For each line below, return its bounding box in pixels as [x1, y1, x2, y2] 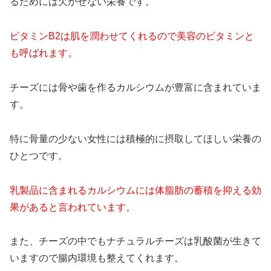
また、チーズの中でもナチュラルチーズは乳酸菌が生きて [10, 236, 261, 247]
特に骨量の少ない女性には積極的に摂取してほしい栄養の [10, 133, 261, 144]
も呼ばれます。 [10, 48, 77, 59]
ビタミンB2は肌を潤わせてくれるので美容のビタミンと [10, 31, 254, 42]
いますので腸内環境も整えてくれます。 [10, 253, 184, 264]
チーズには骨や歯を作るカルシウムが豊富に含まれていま [10, 82, 261, 93]
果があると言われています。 [10, 201, 135, 212]
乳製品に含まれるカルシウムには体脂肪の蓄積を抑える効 [10, 184, 261, 195]
